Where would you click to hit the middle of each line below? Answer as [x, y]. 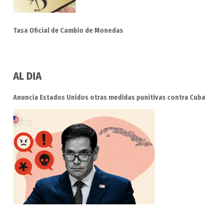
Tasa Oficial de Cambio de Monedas [68, 30]
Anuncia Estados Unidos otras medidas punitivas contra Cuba [109, 97]
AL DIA [27, 76]
